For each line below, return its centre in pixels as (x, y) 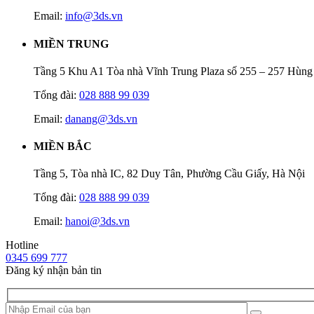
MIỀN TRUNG (71, 43)
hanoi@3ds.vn (97, 221)
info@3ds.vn (94, 16)
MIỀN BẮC (63, 146)
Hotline (22, 245)
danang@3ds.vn (101, 118)
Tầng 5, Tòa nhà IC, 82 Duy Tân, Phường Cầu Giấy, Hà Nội (169, 174)
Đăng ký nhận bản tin (54, 271)
